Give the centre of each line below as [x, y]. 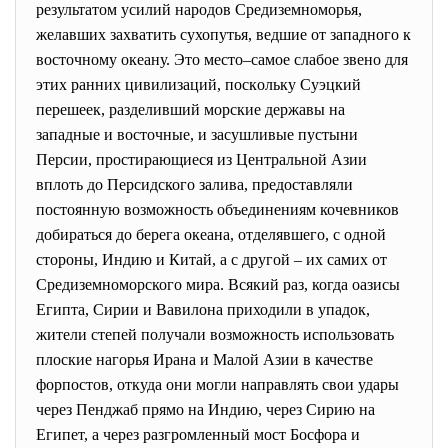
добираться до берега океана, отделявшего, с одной [211, 234]
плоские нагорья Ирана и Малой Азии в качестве [204, 359]
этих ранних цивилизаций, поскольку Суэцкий [198, 84]
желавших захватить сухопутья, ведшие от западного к [223, 34]
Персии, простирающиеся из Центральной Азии [201, 159]
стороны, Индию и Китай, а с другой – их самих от [211, 259]
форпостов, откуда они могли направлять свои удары [217, 384]
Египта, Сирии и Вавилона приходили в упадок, [203, 309]
